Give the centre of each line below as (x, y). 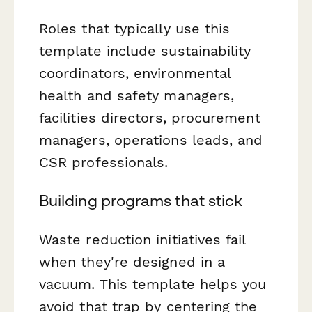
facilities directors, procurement (150, 118)
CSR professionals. (104, 163)
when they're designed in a (132, 262)
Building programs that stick (141, 201)
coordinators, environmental (135, 73)
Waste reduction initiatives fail (142, 239)
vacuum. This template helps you (153, 284)
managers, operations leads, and (151, 140)
